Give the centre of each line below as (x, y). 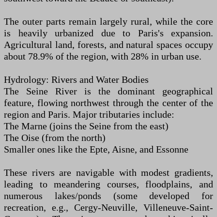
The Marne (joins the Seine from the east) (86, 126)
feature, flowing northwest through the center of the (108, 103)
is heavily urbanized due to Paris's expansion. (108, 33)
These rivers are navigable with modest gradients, (108, 173)
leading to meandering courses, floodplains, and (108, 184)
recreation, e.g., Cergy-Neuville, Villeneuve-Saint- (108, 208)
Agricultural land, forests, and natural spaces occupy (108, 45)
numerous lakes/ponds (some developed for (108, 196)
